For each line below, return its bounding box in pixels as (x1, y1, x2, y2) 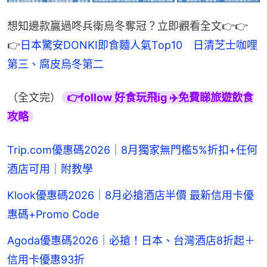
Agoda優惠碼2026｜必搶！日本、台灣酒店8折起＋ (7, 234, 255, 247)
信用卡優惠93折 (7, 253, 85, 266)
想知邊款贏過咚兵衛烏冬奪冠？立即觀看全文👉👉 (7, 19, 248, 32)
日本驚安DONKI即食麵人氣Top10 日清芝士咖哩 (20, 38, 257, 51)
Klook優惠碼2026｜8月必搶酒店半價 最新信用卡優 (7, 188, 254, 201)
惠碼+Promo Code (7, 207, 99, 221)
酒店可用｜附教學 (7, 162, 93, 175)
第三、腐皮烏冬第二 (7, 57, 104, 70)
